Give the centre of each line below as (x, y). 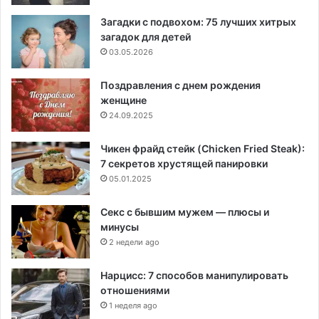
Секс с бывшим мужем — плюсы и (185, 211)
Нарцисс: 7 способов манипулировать (194, 275)
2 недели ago (134, 242)
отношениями (135, 290)
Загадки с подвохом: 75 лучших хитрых (198, 21)
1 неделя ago (133, 305)
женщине (124, 100)
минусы (120, 226)
